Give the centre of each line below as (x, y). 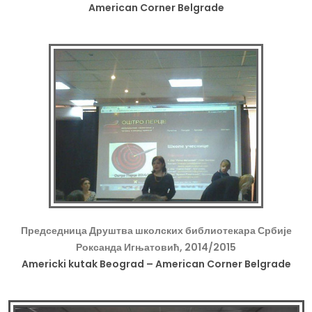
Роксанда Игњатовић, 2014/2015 (156, 248)
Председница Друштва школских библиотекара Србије (156, 231)
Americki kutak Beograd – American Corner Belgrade (156, 264)
